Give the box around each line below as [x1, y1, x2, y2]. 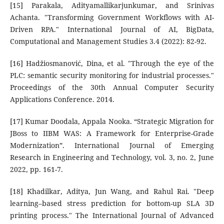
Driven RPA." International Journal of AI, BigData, [9, 24, 214, 34]
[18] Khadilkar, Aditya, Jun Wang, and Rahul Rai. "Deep [9, 186, 214, 196]
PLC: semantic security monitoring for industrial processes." [9, 70, 214, 80]
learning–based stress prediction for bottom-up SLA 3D [9, 198, 214, 208]
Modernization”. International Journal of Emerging [9, 140, 214, 150]
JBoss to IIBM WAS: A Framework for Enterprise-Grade [9, 128, 214, 138]
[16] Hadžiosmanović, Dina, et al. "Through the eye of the [9, 58, 214, 68]
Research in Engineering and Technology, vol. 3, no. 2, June [9, 152, 214, 162]
